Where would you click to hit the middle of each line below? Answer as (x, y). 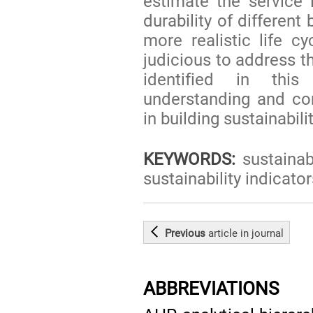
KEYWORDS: (190, 159)
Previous (187, 233)
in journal (261, 233)
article (223, 233)
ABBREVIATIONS (211, 288)
